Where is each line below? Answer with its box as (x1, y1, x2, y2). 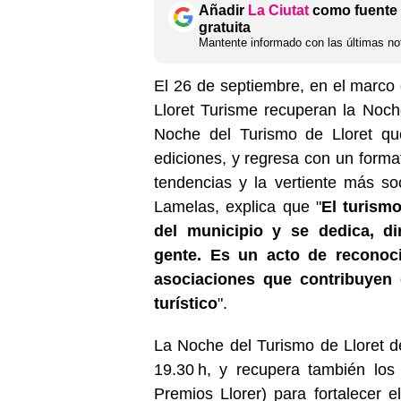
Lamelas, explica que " (154, 197, 321, 216)
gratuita (199, 19, 251, 35)
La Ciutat (248, 2, 309, 18)
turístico (154, 294, 218, 312)
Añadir (199, 2, 248, 18)
